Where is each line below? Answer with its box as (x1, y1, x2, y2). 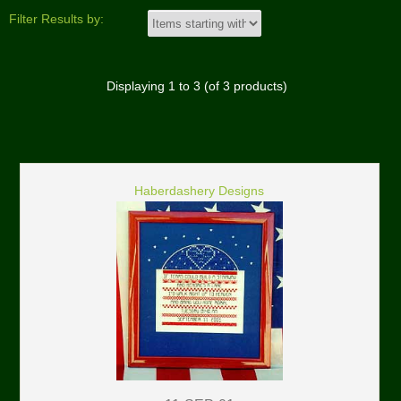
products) (229, 80, 287, 94)
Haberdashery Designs (134, 184, 265, 199)
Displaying (106, 80, 168, 94)
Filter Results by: (8, 13, 104, 27)
